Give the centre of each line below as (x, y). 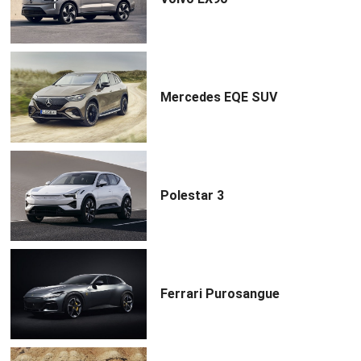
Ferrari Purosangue (220, 294)
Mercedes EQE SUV (218, 97)
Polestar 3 (192, 196)
